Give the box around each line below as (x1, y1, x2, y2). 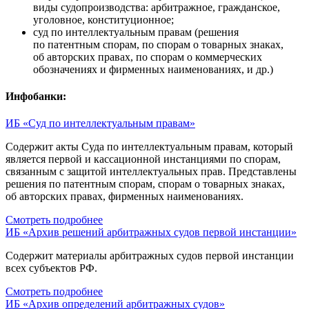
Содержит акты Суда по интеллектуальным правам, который (6, 141, 293, 153)
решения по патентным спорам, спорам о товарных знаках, (6, 178, 285, 190)
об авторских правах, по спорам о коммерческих (33, 50, 262, 63)
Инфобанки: (6, 90, 66, 102)
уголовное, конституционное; (33, 13, 174, 26)
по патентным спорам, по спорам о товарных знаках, (33, 38, 283, 50)
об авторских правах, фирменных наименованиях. (6, 190, 243, 203)
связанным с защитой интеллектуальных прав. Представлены (6, 166, 297, 178)
